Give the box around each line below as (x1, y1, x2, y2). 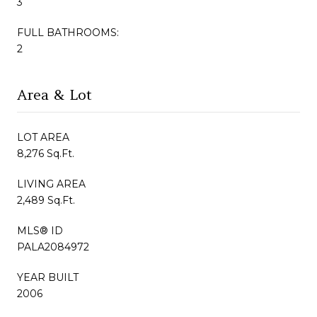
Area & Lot (17, 85, 92, 103)
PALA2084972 (17, 240, 89, 253)
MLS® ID (17, 224, 63, 237)
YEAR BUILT (17, 270, 79, 284)
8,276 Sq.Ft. (17, 146, 74, 160)
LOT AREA (17, 130, 69, 144)
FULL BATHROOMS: (17, 25, 119, 39)
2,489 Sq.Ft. (17, 193, 75, 207)
